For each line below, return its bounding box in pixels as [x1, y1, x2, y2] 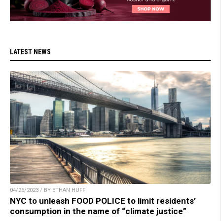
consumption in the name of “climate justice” [10, 206, 186, 217]
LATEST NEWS [10, 48, 51, 56]
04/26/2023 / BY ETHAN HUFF [10, 187, 85, 194]
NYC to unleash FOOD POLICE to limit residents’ [10, 196, 196, 206]
